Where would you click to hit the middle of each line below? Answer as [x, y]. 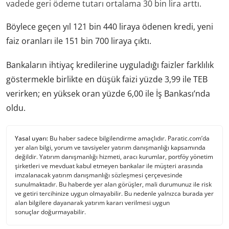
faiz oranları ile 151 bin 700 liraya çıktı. [79, 41]
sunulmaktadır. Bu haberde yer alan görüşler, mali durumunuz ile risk [113, 184]
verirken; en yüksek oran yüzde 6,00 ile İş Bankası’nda [108, 94]
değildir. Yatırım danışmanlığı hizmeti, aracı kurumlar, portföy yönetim [114, 156]
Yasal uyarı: [31, 138]
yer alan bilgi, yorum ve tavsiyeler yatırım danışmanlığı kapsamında [110, 147]
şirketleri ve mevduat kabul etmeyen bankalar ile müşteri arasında [109, 166]
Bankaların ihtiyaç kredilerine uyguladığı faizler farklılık [110, 65]
